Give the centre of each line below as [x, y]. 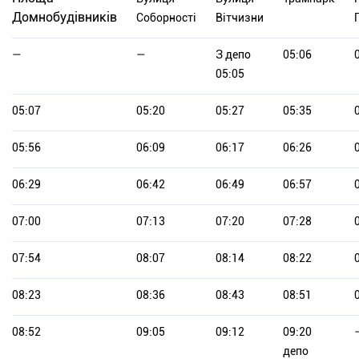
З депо [233, 55]
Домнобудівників [65, 18]
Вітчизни [240, 18]
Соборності [166, 18]
